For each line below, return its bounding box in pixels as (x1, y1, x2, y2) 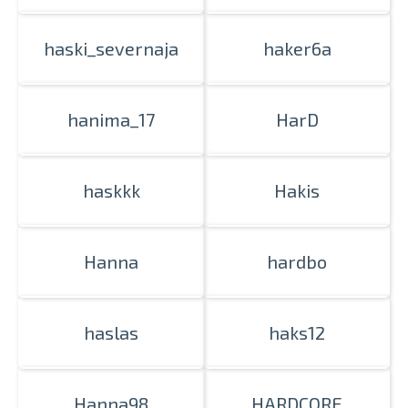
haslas (84, 321, 138, 343)
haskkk (82, 179, 140, 201)
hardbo (267, 250, 327, 272)
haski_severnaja (44, 37, 178, 59)
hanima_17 (67, 108, 155, 130)
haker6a (262, 37, 331, 59)
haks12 (269, 321, 325, 343)
